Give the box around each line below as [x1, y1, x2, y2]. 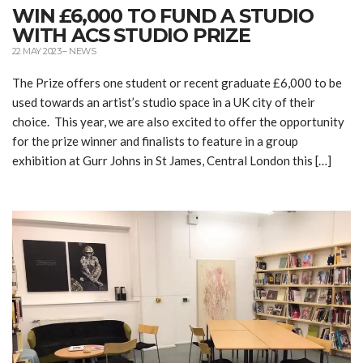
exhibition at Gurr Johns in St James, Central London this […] [12, 152, 331, 168]
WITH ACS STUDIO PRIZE [12, 23, 250, 47]
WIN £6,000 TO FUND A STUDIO [12, 3, 314, 28]
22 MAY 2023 [12, 45, 61, 57]
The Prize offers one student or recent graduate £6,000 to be [12, 75, 342, 90]
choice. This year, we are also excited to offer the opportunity [12, 113, 344, 129]
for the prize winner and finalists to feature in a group [12, 133, 298, 148]
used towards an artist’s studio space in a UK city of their [12, 94, 315, 109]
